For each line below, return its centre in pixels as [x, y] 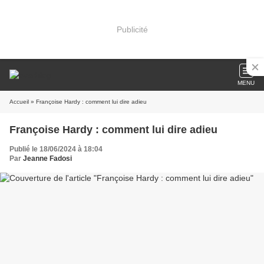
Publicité [132, 29]
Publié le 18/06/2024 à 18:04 [56, 149]
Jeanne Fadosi [47, 159]
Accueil [19, 102]
